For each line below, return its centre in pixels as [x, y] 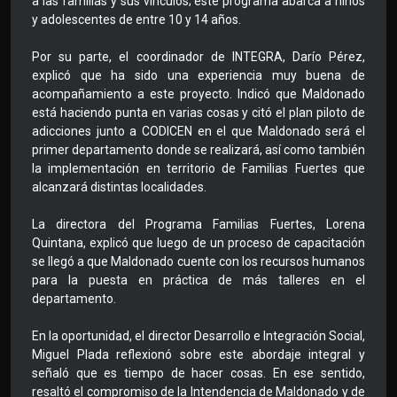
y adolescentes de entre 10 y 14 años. [136, 20]
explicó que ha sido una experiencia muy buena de [198, 76]
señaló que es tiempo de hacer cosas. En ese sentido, [198, 374]
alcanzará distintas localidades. [119, 187]
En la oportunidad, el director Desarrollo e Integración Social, [198, 336]
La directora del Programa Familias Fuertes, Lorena [198, 225]
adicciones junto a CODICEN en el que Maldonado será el [198, 132]
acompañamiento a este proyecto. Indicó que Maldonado [198, 94]
